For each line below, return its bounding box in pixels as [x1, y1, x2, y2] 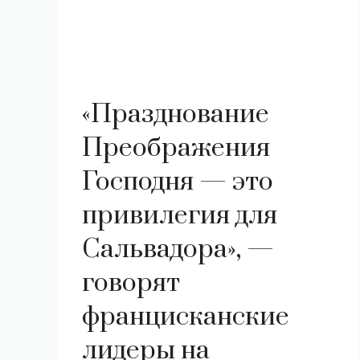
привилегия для [82, 199, 277, 232]
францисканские [82, 301, 289, 333]
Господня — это [82, 166, 273, 198]
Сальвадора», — [82, 233, 274, 266]
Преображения [82, 132, 270, 165]
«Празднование [82, 98, 269, 131]
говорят [82, 267, 180, 300]
